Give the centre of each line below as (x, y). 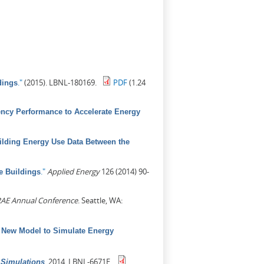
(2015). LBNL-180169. (60, 82)
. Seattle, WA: (100, 200)
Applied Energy (73, 171)
